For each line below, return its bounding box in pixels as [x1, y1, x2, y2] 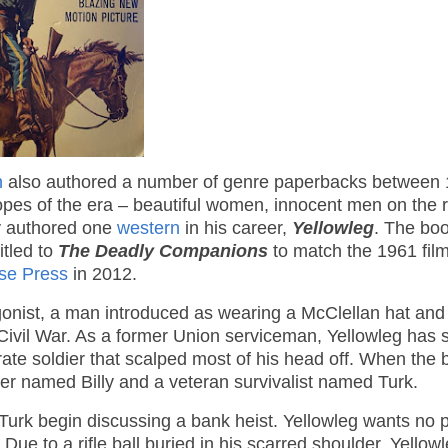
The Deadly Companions [58, 241, 268, 262]
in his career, [180, 218, 292, 239]
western [117, 218, 180, 239]
